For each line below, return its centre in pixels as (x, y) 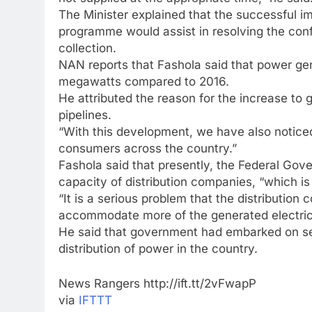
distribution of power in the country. (158, 249)
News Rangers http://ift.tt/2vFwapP (157, 283)
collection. (87, 48)
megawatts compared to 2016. (144, 81)
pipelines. (85, 115)
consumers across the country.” (148, 148)
